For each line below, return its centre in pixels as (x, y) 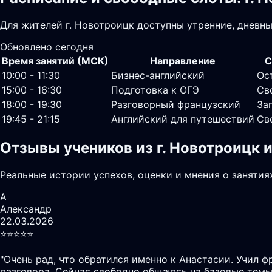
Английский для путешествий (183, 119)
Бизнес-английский (158, 75)
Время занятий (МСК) (55, 60)
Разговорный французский (176, 104)
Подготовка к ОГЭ (155, 90)
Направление (183, 60)
